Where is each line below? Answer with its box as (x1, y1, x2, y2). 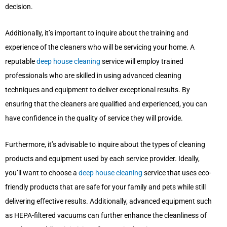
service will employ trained (100, 57, 183, 66)
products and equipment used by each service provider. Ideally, (5, 155, 200, 163)
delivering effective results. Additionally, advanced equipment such (5, 197, 212, 206)
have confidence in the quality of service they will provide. (5, 114, 183, 123)
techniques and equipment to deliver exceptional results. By (5, 86, 190, 94)
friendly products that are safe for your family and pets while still (5, 183, 206, 192)
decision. (5, 3, 33, 11)
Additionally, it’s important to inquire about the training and (5, 29, 188, 37)
